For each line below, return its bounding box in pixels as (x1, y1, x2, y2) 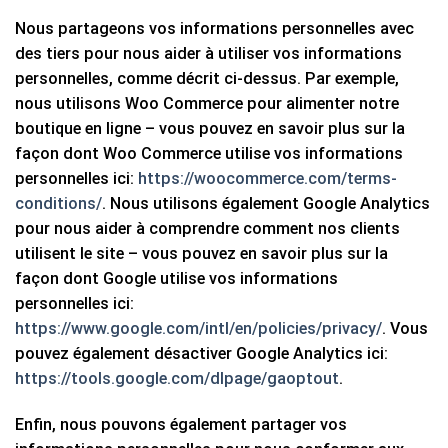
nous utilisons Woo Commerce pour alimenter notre (15, 94, 399, 114)
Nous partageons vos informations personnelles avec (15, 19, 414, 39)
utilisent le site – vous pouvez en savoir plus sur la (15, 244, 388, 264)
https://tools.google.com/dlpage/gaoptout (15, 369, 339, 389)
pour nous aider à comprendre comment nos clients (15, 219, 400, 239)
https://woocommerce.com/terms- (138, 169, 397, 189)
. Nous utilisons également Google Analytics (102, 194, 430, 214)
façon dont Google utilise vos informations (15, 269, 338, 289)
